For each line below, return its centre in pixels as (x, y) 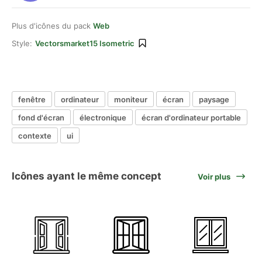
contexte (35, 135)
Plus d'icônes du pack (52, 26)
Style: (22, 43)
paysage (214, 99)
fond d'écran (41, 117)
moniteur (131, 99)
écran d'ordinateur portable (191, 117)
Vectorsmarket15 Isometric (85, 43)
